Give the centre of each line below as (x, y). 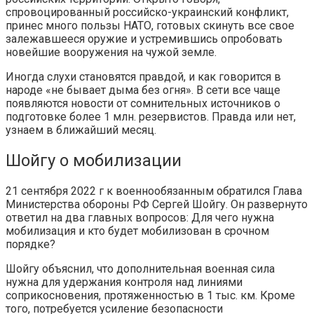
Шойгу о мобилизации (94, 160)
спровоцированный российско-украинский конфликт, (147, 12)
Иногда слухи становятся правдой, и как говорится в (143, 76)
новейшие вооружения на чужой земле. (111, 52)
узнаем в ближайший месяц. (81, 130)
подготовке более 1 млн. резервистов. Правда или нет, (151, 116)
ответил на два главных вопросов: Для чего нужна (140, 217)
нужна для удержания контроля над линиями (124, 282)
